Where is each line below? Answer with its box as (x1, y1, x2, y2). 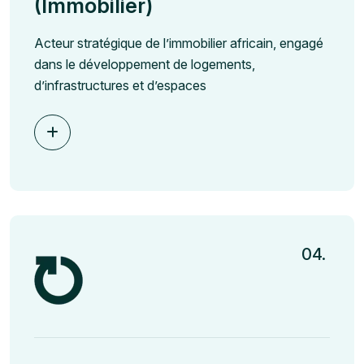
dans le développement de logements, (34, 55, 255, 72)
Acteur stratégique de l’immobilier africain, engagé (34, 34, 323, 51)
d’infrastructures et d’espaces (34, 76, 206, 93)
